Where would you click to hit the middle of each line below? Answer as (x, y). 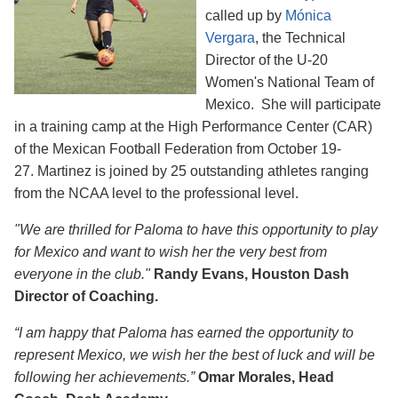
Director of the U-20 (267, 60)
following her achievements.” (106, 377)
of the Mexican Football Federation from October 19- (178, 148)
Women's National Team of (290, 82)
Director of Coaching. (86, 296)
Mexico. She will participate (293, 104)
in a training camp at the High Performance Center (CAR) (193, 126)
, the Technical (300, 37)
